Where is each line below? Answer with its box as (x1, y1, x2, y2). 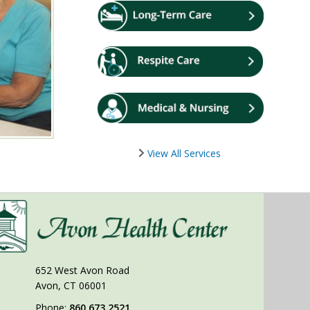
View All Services (145, 146, 221, 160)
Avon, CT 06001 (35, 279, 107, 293)
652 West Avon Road (35, 264, 130, 277)
